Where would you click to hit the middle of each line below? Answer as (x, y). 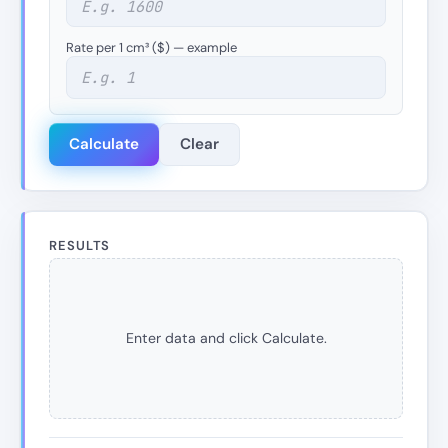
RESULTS (80, 245)
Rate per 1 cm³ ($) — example (151, 48)
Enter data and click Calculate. (226, 337)
